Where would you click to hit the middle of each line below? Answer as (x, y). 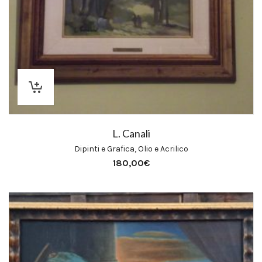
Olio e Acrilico (163, 149)
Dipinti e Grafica (104, 149)
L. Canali (131, 133)
